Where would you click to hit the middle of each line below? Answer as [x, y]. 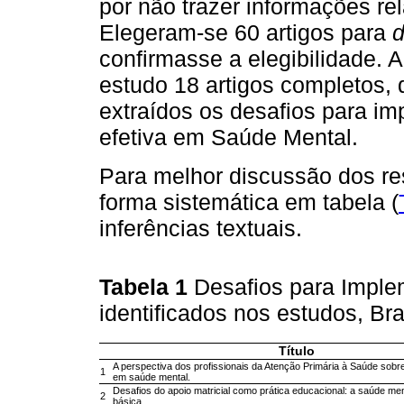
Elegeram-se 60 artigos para [246, 33]
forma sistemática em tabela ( [249, 202]
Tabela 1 [147, 287]
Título [297, 352]
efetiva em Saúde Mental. [229, 138]
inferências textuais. [201, 228]
